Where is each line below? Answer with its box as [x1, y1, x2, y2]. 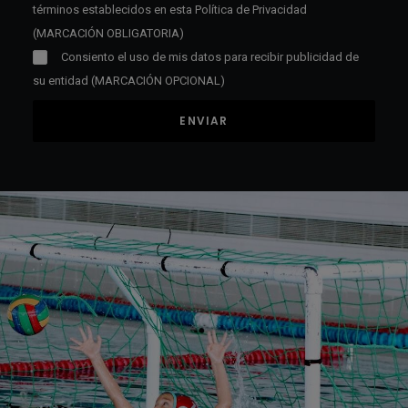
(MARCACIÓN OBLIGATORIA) [33, 26, 184, 40]
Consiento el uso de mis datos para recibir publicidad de [61, 50, 360, 64]
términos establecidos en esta [33, 3, 195, 16]
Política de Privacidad [195, 3, 307, 16]
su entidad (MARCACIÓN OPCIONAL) [33, 74, 225, 87]
